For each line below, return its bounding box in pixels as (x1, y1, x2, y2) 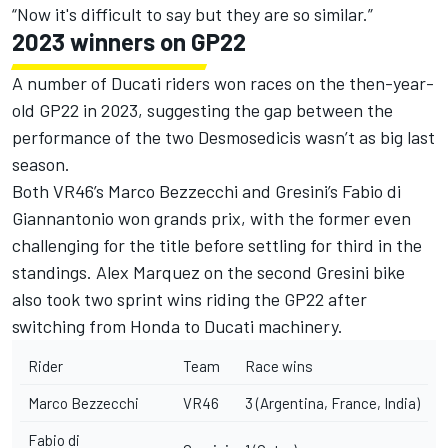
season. (12, 153, 74, 175)
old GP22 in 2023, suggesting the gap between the (12, 99, 393, 121)
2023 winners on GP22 (12, 27, 246, 56)
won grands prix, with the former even (114, 207, 411, 229)
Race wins (245, 357, 313, 375)
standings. (12, 261, 96, 283)
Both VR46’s (12, 180, 108, 202)
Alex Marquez (96, 261, 200, 283)
